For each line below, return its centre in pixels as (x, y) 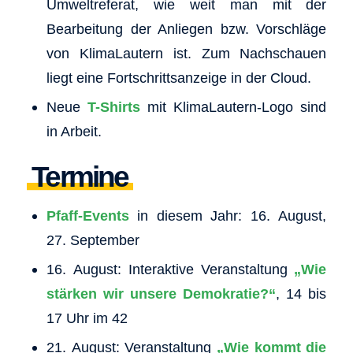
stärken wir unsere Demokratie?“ (161, 293)
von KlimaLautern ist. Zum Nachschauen (186, 53)
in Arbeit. (74, 131)
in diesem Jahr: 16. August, (228, 215)
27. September (93, 240)
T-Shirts (114, 106)
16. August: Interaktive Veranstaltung (170, 269)
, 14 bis (301, 293)
